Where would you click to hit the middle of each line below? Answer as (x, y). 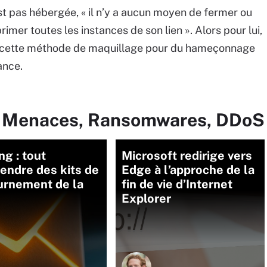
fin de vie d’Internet (177, 184)
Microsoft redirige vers (187, 156)
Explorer (146, 198)
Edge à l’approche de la (188, 170)
